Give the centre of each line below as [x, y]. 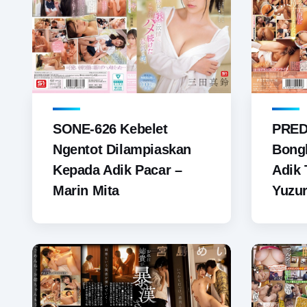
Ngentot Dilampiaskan [122, 150]
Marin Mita [86, 191]
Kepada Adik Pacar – [118, 170]
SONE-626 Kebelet [110, 129]
